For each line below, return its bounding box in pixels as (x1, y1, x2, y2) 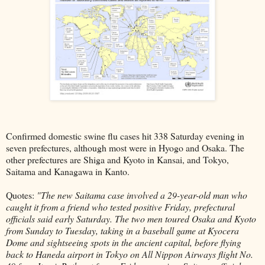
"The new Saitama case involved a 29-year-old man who (37, 189, 247, 202)
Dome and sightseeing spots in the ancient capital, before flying (6, 236, 241, 249)
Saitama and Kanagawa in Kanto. (6, 165, 130, 178)
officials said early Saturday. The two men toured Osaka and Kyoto (6, 212, 256, 225)
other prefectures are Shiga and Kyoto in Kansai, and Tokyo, (6, 153, 229, 166)
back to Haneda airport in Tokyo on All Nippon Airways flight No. (6, 248, 253, 261)
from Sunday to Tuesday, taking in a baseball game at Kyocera (6, 224, 239, 237)
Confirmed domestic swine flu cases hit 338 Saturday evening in (6, 130, 244, 143)
